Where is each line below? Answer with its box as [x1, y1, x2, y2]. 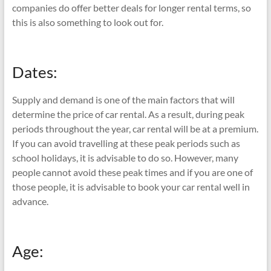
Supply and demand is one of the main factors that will [11, 93, 235, 105]
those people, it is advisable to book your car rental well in [11, 180, 250, 192]
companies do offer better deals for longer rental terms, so [11, 1, 251, 13]
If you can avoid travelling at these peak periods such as [11, 137, 240, 149]
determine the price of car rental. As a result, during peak [11, 108, 244, 120]
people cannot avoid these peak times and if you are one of [11, 166, 253, 178]
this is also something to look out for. [11, 16, 163, 28]
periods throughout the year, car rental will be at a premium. [11, 122, 258, 134]
